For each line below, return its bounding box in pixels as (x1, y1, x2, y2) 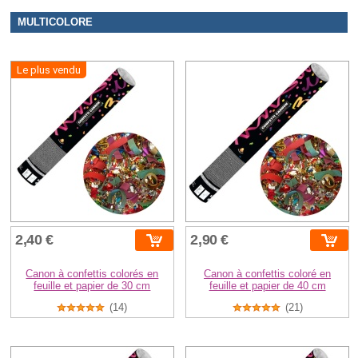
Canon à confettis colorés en (26, 268, 159, 280)
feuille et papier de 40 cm (209, 280, 326, 292)
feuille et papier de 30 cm (34, 280, 151, 292)
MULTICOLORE (17, 17, 93, 29)
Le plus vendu (17, 64, 82, 77)
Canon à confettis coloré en (204, 268, 332, 280)
